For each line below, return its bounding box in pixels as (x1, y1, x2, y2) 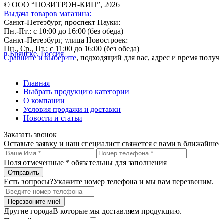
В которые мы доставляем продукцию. (53, 207, 182, 216)
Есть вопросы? (4, 177, 53, 186)
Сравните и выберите (4, 53, 76, 62)
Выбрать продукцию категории (23, 88, 129, 96)
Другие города (4, 207, 53, 216)
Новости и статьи (23, 114, 82, 123)
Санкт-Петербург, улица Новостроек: (4, 36, 128, 44)
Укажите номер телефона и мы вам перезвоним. (53, 177, 214, 186)
